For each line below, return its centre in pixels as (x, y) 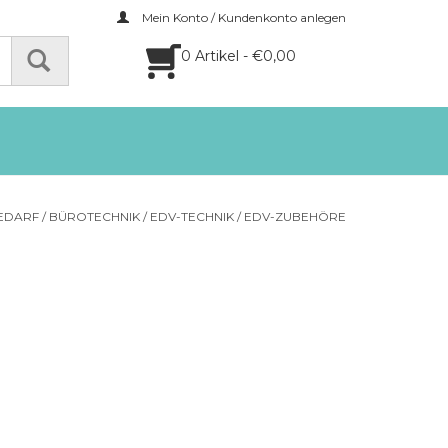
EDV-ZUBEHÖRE (295, 216)
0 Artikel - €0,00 (238, 56)
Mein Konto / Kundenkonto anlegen (242, 17)
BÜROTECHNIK (94, 216)
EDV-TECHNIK (192, 216)
